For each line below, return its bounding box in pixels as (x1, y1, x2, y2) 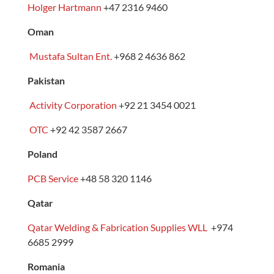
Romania (27, 260, 65, 272)
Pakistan (27, 74, 65, 86)
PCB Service (27, 172, 78, 184)
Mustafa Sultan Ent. (29, 50, 112, 62)
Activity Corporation (29, 98, 117, 111)
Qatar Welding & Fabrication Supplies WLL (27, 221, 207, 233)
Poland (27, 147, 57, 160)
